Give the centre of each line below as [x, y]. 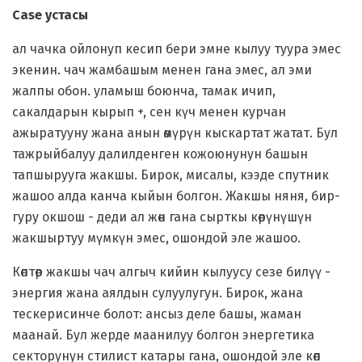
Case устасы [50, 15]
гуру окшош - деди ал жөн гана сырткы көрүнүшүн [162, 217]
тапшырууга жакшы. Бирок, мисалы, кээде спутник [170, 175]
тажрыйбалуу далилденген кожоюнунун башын [160, 154]
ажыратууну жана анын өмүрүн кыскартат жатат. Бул [175, 133]
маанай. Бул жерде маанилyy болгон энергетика [163, 335]
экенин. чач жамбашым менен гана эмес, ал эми [162, 69]
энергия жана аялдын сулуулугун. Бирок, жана [158, 293]
